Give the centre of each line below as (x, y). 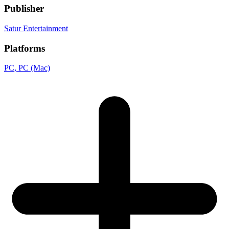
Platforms (25, 48)
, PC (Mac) (32, 68)
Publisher (24, 9)
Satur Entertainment (36, 29)
